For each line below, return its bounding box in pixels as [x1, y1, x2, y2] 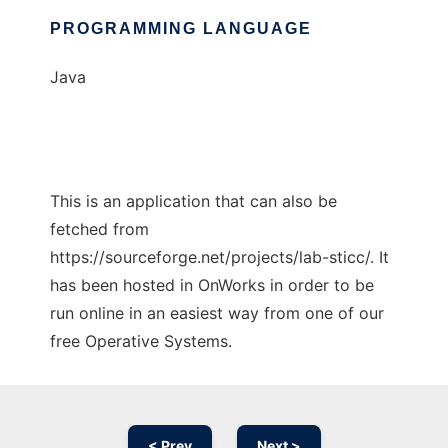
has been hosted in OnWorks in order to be [50, 275, 374, 296]
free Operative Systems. [50, 331, 232, 352]
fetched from [50, 219, 149, 240]
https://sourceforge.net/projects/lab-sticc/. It [50, 247, 389, 268]
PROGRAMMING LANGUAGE [50, 20, 312, 38]
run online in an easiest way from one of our [50, 303, 384, 324]
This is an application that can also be [50, 191, 337, 212]
